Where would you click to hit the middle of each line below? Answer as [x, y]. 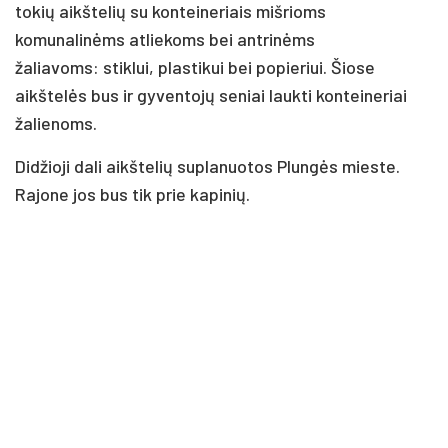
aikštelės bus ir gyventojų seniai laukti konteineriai [211, 94]
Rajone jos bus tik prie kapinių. [132, 193]
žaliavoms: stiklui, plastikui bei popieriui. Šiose [195, 66]
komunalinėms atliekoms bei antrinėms [165, 38]
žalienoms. [56, 122]
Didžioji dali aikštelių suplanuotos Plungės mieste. [207, 165]
